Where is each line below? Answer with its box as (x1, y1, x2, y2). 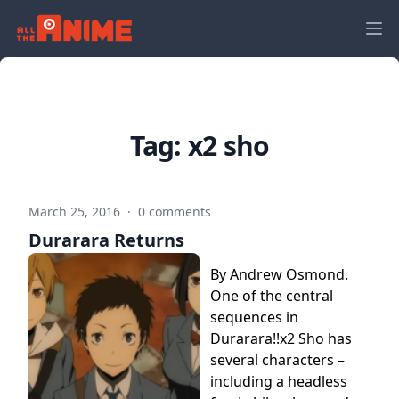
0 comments (138, 203, 211, 220)
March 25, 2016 (28, 203, 124, 220)
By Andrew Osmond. (210, 265, 348, 284)
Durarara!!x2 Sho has (210, 329, 352, 348)
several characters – (210, 350, 345, 370)
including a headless (210, 371, 347, 391)
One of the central (210, 286, 333, 305)
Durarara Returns (28, 228, 184, 252)
